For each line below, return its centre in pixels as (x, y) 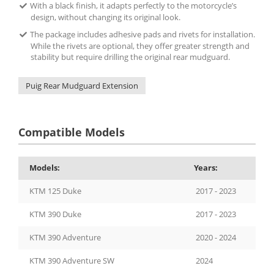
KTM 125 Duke (55, 191)
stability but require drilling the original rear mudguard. (130, 57)
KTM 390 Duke (55, 214)
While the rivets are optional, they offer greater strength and (140, 46)
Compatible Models (72, 132)
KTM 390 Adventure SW (72, 260)
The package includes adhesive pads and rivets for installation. (143, 34)
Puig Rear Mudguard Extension (82, 85)
